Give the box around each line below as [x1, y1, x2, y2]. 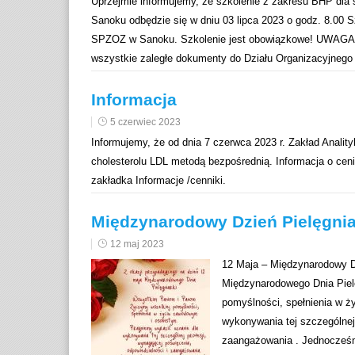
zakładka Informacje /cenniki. [91, 174, 226, 187]
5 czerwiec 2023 [110, 116, 181, 128]
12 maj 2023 [110, 239, 164, 250]
